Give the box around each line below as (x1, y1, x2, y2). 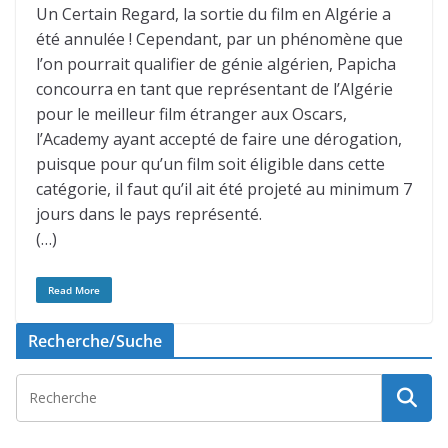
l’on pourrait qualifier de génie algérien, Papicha (36, 53, 396, 75)
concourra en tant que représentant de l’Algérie (36, 78, 393, 100)
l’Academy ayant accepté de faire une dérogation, (36, 128, 402, 150)
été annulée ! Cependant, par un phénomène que (36, 28, 403, 50)
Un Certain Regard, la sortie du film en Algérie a (36, 3, 391, 25)
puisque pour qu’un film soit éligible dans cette (36, 153, 385, 175)
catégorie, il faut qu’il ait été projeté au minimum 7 (36, 178, 412, 200)
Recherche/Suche (28, 330, 163, 352)
